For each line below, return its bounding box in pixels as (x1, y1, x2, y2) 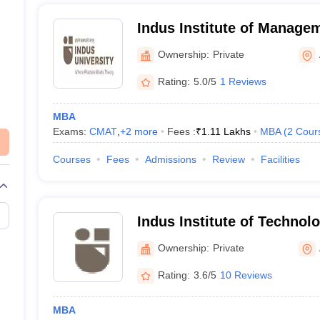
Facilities (260, 154, 300, 165)
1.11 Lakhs (201, 126, 251, 137)
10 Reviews (219, 269, 272, 281)
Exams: (52, 126, 89, 137)
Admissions (144, 154, 196, 165)
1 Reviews (219, 75, 266, 87)
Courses (52, 154, 91, 165)
